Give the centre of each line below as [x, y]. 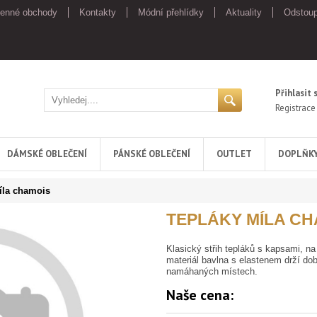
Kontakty [98, 12]
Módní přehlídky [171, 12]
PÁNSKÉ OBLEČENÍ [152, 154]
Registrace [295, 108]
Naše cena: [200, 295]
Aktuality [244, 12]
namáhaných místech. [212, 271]
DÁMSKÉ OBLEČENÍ [47, 154]
